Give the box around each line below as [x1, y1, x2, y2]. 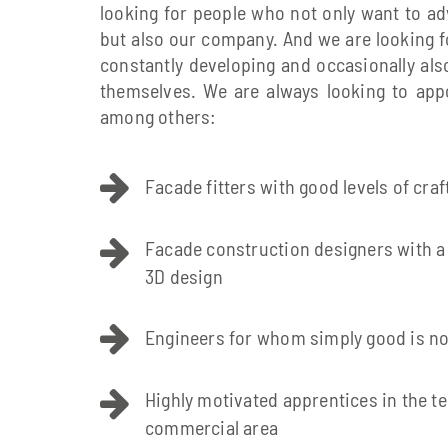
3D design [145, 264, 223, 289]
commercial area [145, 415, 279, 440]
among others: [100, 104, 217, 129]
